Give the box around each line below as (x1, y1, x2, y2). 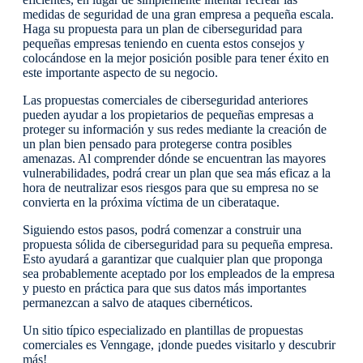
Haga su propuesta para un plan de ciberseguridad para (23, 22, 302, 36)
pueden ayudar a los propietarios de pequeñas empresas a (23, 108, 314, 122)
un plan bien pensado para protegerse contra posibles (23, 137, 292, 151)
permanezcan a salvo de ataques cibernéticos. (23, 296, 253, 310)
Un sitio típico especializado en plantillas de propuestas (23, 323, 303, 337)
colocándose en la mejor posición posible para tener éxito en (23, 51, 329, 65)
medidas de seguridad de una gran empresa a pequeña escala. (23, 7, 334, 21)
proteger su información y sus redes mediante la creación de (23, 122, 327, 136)
